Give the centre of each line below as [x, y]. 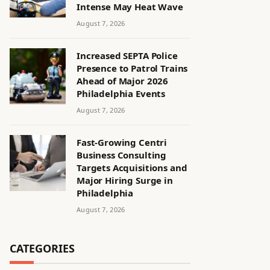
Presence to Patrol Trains [132, 68]
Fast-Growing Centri [122, 142]
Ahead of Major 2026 [123, 81]
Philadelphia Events [121, 93]
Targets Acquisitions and [132, 168]
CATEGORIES [42, 248]
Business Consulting [122, 155]
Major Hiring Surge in [125, 180]
